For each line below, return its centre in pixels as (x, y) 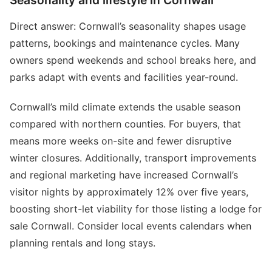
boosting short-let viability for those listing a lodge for (136, 209)
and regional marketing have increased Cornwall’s (124, 175)
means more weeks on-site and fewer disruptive (121, 141)
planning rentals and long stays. (83, 243)
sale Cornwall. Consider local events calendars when (131, 226)
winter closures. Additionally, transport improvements (133, 158)
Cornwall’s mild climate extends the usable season (125, 107)
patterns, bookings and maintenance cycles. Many (125, 43)
